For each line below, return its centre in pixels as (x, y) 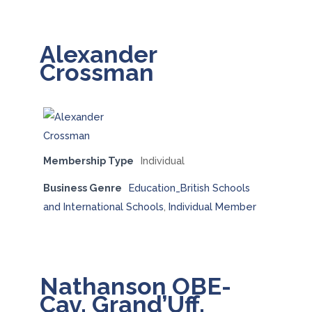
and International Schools (103, 206)
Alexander (98, 54)
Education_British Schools (189, 188)
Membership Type (88, 161)
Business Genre (82, 188)
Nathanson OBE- (135, 286)
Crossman (96, 72)
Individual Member (212, 206)
